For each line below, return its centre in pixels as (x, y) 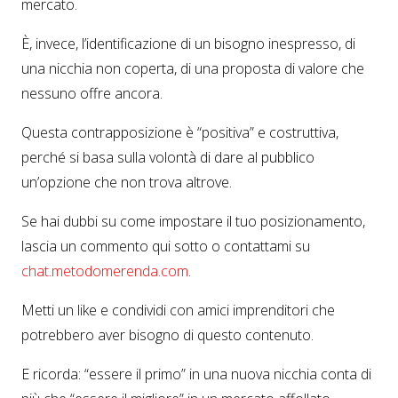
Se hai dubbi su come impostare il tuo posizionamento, (193, 221)
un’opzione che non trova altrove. (127, 182)
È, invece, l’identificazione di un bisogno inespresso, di (188, 44)
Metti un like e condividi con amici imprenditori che (178, 310)
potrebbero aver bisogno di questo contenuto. (167, 335)
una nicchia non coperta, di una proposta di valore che (193, 68)
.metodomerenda (103, 271)
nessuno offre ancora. (92, 93)
